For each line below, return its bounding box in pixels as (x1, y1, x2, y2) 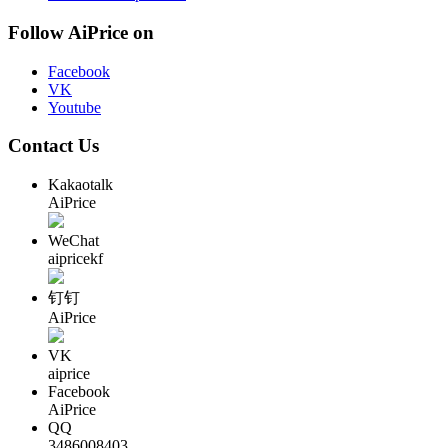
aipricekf (48, 250, 103, 268)
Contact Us (8, 135, 99, 157)
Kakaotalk (48, 176, 113, 194)
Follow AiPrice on (8, 21, 154, 43)
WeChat (48, 232, 99, 250)
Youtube (48, 98, 101, 116)
